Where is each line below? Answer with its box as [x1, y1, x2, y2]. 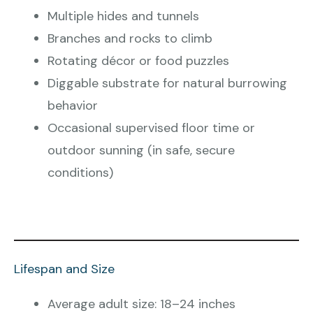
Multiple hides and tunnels [48, 8, 199, 25]
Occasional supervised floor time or [48, 119, 255, 137]
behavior [48, 97, 98, 115]
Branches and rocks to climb [48, 30, 212, 48]
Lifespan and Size [14, 261, 115, 278]
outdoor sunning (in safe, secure [48, 142, 235, 159]
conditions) [48, 164, 113, 182]
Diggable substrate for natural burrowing [48, 75, 287, 92]
